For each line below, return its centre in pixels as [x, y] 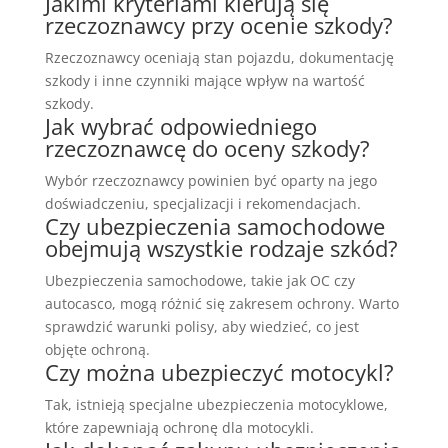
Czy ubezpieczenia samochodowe [214, 226]
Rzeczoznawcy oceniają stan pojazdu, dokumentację [219, 58]
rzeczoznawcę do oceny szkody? [207, 148]
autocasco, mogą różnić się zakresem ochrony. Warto [221, 304]
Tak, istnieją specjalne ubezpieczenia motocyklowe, [216, 405]
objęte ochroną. [97, 350]
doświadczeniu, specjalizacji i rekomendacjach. [202, 204]
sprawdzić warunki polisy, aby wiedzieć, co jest [201, 327]
